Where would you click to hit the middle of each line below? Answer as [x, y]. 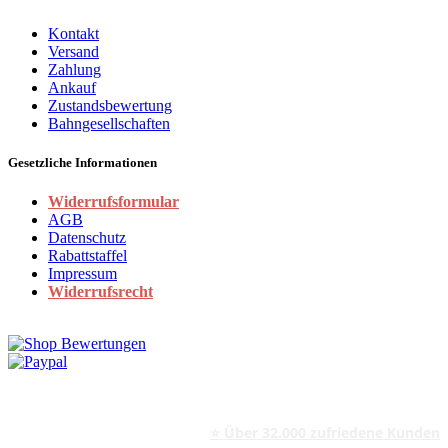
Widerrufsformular [113, 201]
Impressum [82, 273]
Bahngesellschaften [109, 123]
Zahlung [74, 69]
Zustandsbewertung [110, 105]
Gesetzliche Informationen [82, 162]
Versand [73, 51]
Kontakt [73, 33]
